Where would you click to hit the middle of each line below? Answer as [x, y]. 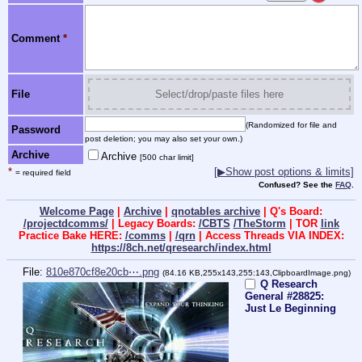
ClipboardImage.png [310, 272]
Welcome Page [77, 212]
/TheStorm [259, 224]
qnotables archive [216, 212]
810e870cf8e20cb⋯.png [103, 271]
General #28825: [284, 296]
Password [36, 129]
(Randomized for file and [291, 124]
